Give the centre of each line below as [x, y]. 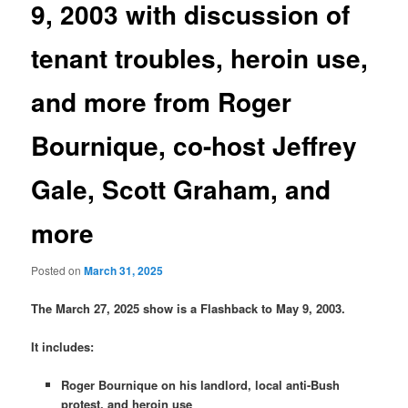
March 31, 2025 [124, 271]
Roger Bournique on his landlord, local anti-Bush [200, 384]
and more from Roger [162, 102]
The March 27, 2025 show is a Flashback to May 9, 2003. [190, 308]
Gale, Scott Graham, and [181, 189]
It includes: [63, 346]
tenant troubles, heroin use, [200, 58]
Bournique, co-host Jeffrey [194, 146]
